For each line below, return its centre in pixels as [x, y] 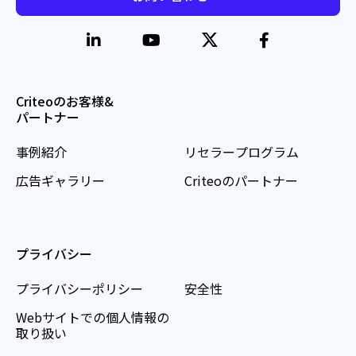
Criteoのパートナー [241, 181]
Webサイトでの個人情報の [93, 317]
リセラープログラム [242, 152]
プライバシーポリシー [79, 289]
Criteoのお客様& [65, 101]
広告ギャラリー [60, 181]
